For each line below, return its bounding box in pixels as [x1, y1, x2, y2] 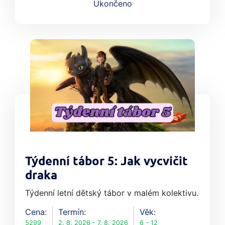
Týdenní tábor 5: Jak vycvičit [25, 154, 188, 170]
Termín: [58, 207, 86, 217]
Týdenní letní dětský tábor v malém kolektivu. [25, 188, 198, 198]
